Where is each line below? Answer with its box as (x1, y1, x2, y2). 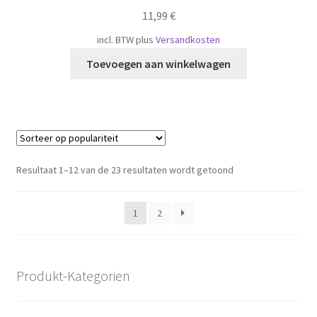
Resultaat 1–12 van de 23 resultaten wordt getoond (16, 163, 234, 176)
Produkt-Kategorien (16, 266, 130, 284)
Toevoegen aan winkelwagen (86, 56, 231, 71)
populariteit (232, 193, 282, 207)
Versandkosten (156, 33, 220, 46)
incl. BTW (97, 33, 134, 46)
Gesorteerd (232, 162, 283, 175)
